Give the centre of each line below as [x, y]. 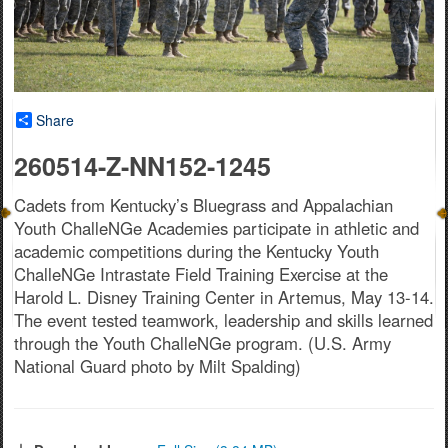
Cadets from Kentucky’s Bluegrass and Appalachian [203, 205]
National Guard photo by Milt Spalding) [157, 366]
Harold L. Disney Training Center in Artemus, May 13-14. [224, 297]
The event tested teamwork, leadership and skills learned [223, 320]
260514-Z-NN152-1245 [142, 166]
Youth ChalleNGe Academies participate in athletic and [216, 228]
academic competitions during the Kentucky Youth [196, 251]
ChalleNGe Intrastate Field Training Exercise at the [201, 274]
